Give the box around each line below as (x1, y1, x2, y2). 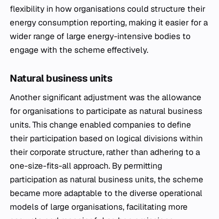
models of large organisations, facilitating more (10, 201, 188, 212)
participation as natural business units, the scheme (10, 174, 203, 185)
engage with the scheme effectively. (10, 44, 148, 55)
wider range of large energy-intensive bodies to (10, 31, 191, 42)
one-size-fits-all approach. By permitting (10, 160, 162, 171)
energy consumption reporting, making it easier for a (10, 17, 208, 28)
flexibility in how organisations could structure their (10, 3, 205, 14)
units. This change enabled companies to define (10, 119, 191, 130)
